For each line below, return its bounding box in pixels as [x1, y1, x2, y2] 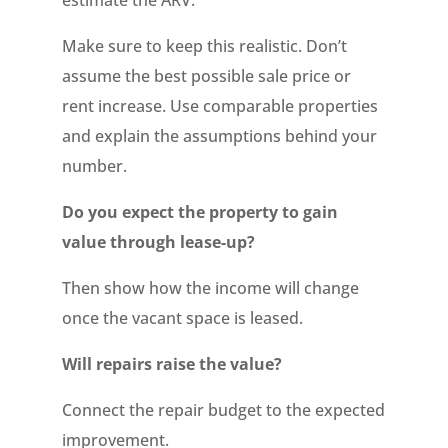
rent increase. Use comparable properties [62, 95, 379, 117]
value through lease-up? [62, 231, 256, 253]
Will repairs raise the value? [62, 353, 283, 375]
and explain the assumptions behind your [62, 125, 378, 147]
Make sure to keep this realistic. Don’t [62, 35, 348, 57]
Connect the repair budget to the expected [62, 399, 386, 421]
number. [62, 155, 128, 177]
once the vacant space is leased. [62, 307, 304, 329]
